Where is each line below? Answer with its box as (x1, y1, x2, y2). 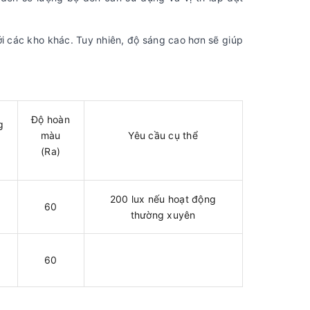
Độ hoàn (31, 113, 70, 125)
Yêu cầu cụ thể (128, 129, 198, 141)
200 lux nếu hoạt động (109, 192, 217, 205)
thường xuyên (130, 208, 196, 221)
